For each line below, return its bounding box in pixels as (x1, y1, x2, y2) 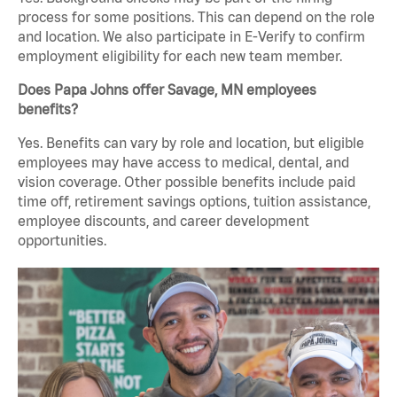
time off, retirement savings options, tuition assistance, (18, 193, 370, 210)
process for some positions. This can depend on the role (18, 9, 375, 26)
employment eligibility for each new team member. (18, 48, 342, 65)
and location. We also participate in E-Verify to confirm (18, 28, 365, 45)
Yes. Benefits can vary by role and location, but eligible (18, 135, 364, 152)
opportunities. (18, 232, 106, 249)
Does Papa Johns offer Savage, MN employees (18, 82, 316, 98)
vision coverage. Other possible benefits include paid (18, 174, 355, 191)
